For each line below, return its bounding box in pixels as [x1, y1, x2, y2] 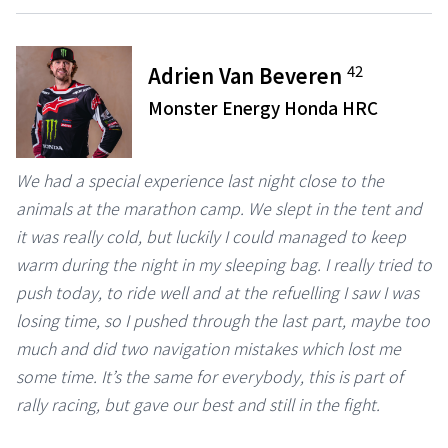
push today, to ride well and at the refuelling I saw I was [16, 280, 419, 305]
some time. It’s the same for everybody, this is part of [16, 364, 403, 389]
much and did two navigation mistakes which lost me [16, 336, 401, 361]
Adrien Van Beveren [148, 61, 348, 91]
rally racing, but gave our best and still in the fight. [16, 392, 380, 417]
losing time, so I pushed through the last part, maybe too [16, 308, 430, 333]
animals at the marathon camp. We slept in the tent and [16, 196, 422, 221]
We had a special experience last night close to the [16, 168, 384, 193]
